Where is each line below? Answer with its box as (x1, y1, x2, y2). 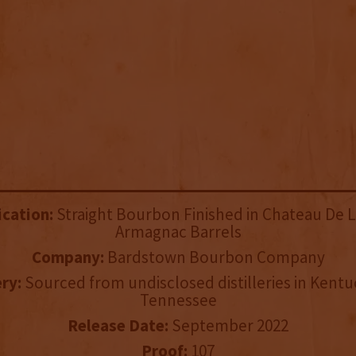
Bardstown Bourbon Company (103, 246, 325, 269)
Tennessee (139, 289, 217, 311)
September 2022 (168, 315, 288, 337)
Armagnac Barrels (114, 221, 242, 243)
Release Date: (68, 315, 168, 337)
